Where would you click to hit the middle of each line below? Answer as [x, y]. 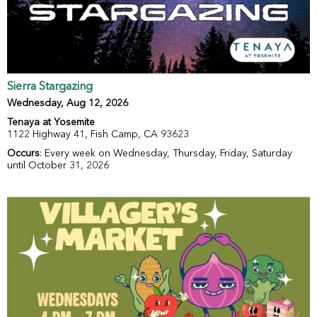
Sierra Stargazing [50, 87]
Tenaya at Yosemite [51, 123]
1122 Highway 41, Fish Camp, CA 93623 [98, 135]
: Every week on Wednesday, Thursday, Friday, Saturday [166, 154]
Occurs [23, 154]
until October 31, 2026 [58, 166]
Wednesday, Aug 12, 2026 [68, 104]
